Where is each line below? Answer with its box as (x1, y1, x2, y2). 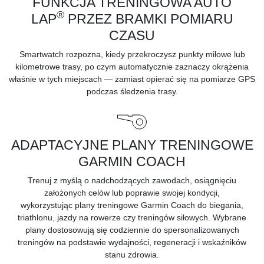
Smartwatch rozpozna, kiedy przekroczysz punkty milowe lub (19, 49, 245, 59)
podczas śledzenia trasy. (86, 86, 178, 96)
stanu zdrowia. (105, 249, 159, 259)
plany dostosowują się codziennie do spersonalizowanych (25, 225, 239, 235)
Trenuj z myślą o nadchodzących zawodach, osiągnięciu (28, 175, 236, 185)
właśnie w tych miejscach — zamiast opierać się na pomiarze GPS (9, 74, 255, 84)
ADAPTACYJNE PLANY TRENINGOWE (11, 137, 253, 153)
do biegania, (197, 200, 243, 210)
